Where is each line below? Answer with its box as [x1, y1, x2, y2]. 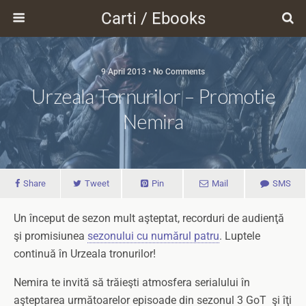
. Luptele [219, 229, 260, 242]
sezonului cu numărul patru [87, 229, 219, 242]
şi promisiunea [14, 229, 87, 242]
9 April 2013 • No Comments [101, 67, 205, 76]
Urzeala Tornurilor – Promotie [31, 85, 275, 108]
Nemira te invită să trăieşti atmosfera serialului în [14, 276, 250, 289]
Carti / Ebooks [100, 9, 206, 28]
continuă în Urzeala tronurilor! [14, 247, 156, 260]
